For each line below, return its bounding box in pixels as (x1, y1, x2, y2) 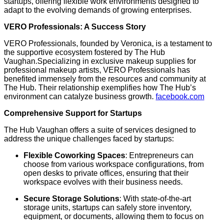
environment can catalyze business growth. (4, 92, 154, 101)
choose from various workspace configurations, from (24, 160, 204, 169)
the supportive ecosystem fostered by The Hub (4, 48, 165, 57)
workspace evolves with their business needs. (24, 178, 183, 187)
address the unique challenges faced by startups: (4, 135, 174, 143)
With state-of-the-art (123, 194, 191, 203)
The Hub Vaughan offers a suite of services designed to (4, 126, 196, 135)
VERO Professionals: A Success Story (4, 23, 146, 31)
